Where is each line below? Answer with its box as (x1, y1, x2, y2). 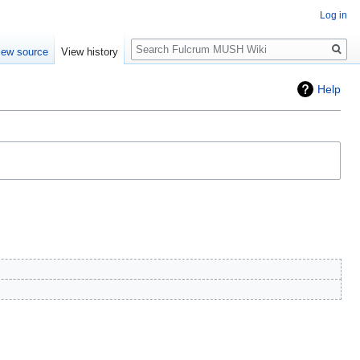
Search (130, 31, 184, 50)
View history (61, 46, 119, 59)
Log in (320, 10, 347, 21)
